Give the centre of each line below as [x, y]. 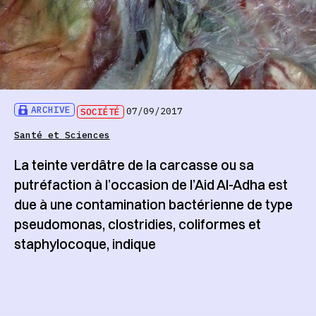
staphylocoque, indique [85, 244]
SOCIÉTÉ [101, 111]
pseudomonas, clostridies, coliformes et [137, 225]
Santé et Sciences [62, 135]
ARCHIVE [51, 110]
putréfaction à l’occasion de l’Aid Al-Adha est [151, 185]
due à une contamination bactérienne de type [153, 205]
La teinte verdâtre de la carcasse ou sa [134, 165]
